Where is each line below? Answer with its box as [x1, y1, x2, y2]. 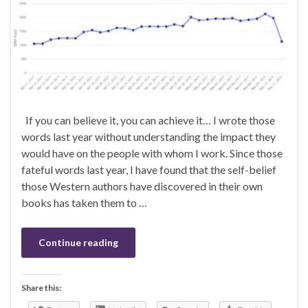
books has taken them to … [21, 196, 147, 210]
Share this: [21, 283, 61, 294]
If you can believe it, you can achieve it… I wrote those [21, 113, 275, 127]
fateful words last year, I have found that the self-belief [21, 163, 276, 177]
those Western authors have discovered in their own [21, 179, 263, 193]
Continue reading [38, 236, 118, 249]
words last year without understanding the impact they [21, 130, 276, 144]
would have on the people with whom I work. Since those [21, 146, 283, 160]
